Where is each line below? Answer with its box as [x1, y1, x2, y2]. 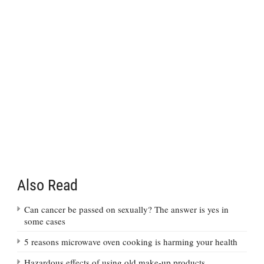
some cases [24, 214, 65, 227]
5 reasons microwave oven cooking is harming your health [24, 235, 237, 247]
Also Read [17, 176, 78, 194]
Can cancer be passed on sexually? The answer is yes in [24, 203, 229, 215]
